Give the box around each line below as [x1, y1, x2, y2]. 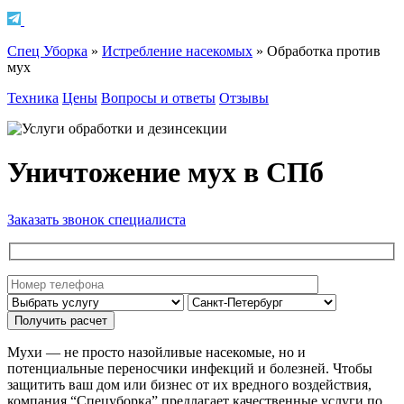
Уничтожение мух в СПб [7, 156, 324, 189]
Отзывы [219, 89, 269, 106]
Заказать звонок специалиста [7, 212, 186, 228]
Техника [7, 89, 59, 106]
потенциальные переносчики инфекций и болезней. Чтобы [7, 360, 372, 376]
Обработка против [267, 42, 381, 59]
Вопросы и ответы [101, 89, 216, 106]
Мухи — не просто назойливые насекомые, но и [7, 344, 306, 360]
